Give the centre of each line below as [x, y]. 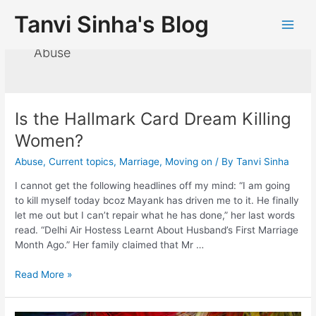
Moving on [189, 161]
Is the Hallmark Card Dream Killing [153, 119]
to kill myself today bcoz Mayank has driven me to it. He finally [157, 200]
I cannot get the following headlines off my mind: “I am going [153, 185]
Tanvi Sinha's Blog [111, 24]
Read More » [44, 275]
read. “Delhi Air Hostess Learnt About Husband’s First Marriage [157, 230]
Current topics [81, 161]
